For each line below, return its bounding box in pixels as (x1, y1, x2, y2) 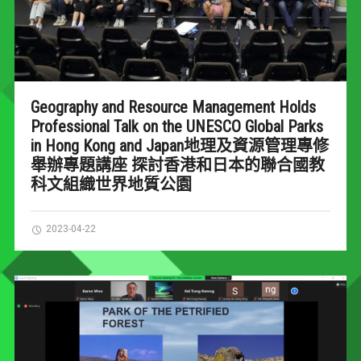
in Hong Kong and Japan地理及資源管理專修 (30, 136, 329, 156)
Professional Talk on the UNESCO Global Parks (30, 117, 323, 137)
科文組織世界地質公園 (30, 175, 192, 195)
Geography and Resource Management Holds (30, 98, 316, 118)
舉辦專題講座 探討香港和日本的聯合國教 (30, 156, 325, 176)
